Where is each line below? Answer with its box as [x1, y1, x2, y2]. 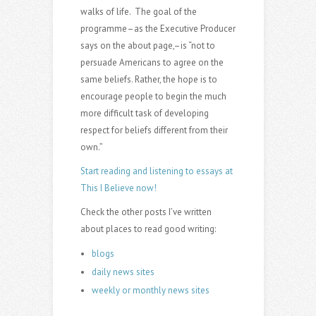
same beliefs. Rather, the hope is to [80, 73, 217, 86]
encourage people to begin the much [80, 90, 226, 103]
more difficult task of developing [80, 107, 209, 120]
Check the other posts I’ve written [80, 206, 212, 219]
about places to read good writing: [80, 223, 216, 236]
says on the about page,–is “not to [80, 39, 215, 52]
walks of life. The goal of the [80, 6, 197, 18]
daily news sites [91, 266, 154, 279]
